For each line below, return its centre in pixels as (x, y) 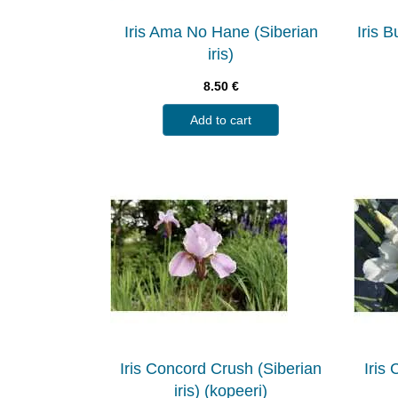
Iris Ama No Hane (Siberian (221, 32)
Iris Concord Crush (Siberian (221, 368)
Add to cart (221, 119)
